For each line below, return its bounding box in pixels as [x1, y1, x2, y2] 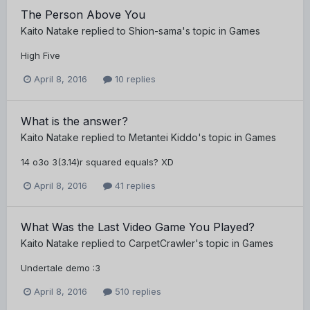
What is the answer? [21, 113, 128, 128]
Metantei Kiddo [129, 131, 198, 143]
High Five [21, 50, 60, 62]
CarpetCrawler [129, 237, 195, 249]
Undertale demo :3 [21, 262, 100, 273]
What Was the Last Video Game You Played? [21, 219, 255, 234]
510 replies [112, 285, 161, 297]
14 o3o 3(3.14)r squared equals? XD [21, 156, 174, 167]
